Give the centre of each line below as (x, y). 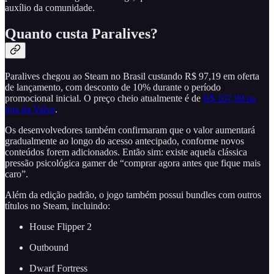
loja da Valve (30, 109)
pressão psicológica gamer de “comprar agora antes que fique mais (133, 163)
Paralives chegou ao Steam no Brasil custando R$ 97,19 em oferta (132, 76)
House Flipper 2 (61, 226)
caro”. (17, 174)
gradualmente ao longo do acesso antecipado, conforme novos (124, 141)
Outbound (49, 247)
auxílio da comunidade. (50, 7)
